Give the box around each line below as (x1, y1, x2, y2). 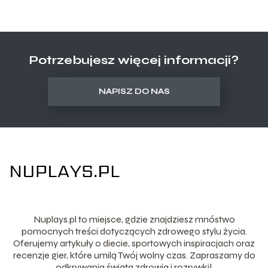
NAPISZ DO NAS (98, 87, 170, 97)
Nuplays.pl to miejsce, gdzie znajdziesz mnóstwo (33, 213, 235, 225)
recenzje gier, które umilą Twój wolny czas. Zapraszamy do (13, 249, 255, 261)
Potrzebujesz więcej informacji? (29, 53, 239, 68)
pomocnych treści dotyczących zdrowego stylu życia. (21, 225, 247, 237)
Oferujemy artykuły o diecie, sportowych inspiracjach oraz (13, 237, 255, 249)
